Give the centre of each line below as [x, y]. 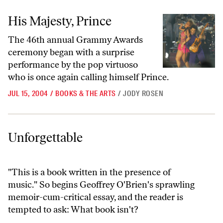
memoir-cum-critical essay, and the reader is [96, 197]
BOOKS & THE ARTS [86, 94]
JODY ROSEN [143, 94]
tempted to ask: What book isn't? [73, 210]
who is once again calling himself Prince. [88, 77]
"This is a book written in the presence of [89, 172]
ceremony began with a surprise [71, 52]
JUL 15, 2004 [28, 94]
